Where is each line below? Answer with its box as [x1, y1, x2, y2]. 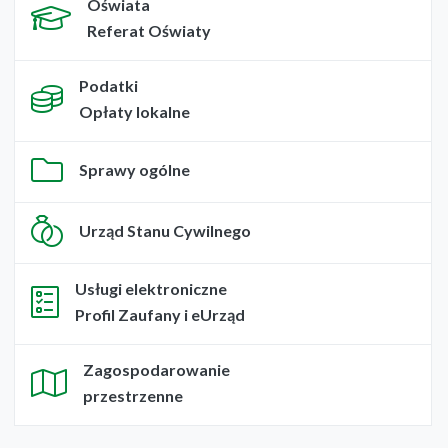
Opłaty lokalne [79, 102, 190, 122]
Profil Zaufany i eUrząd [75, 305, 245, 325]
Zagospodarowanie [83, 360, 230, 380]
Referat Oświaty [87, 21, 211, 41]
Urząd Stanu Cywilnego [79, 221, 251, 241]
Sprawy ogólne [79, 160, 190, 180]
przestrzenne [83, 386, 183, 406]
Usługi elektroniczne [75, 279, 227, 299]
